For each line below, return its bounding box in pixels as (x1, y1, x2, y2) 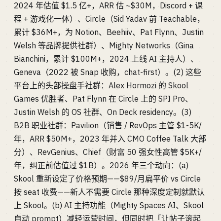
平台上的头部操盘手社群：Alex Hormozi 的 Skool (14, 80, 188, 90)
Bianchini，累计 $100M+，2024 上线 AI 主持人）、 (14, 54, 198, 64)
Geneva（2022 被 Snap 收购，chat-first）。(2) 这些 (14, 67, 201, 77)
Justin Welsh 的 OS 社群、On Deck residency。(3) (14, 107, 191, 117)
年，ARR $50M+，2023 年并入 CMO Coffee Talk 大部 (14, 134, 206, 144)
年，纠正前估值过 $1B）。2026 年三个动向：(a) (14, 160, 188, 170)
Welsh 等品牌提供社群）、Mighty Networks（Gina (14, 40, 194, 50)
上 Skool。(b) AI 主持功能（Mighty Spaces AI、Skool (14, 200, 204, 210)
